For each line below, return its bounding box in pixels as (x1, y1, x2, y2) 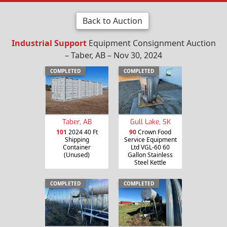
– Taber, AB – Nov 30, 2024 (65, 49, 162, 61)
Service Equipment (124, 135, 177, 144)
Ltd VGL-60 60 (131, 142, 170, 152)
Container (63, 142, 91, 152)
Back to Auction (82, 15, 142, 26)
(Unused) (64, 150, 90, 159)
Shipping (64, 135, 89, 144)
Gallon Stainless (128, 150, 173, 159)
